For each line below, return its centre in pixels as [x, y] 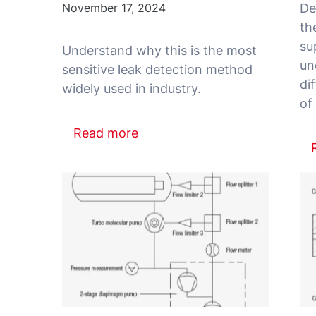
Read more [106, 133]
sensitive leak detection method [157, 69]
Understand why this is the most [159, 50]
